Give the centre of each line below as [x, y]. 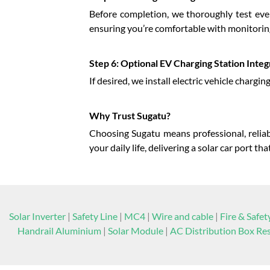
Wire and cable [182, 216]
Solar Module [135, 231]
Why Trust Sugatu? [130, 115]
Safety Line [95, 216]
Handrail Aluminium [59, 231]
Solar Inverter [37, 216]
